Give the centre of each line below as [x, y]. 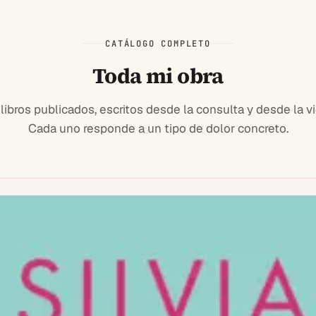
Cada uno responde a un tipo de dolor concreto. [158, 128]
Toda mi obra [158, 75]
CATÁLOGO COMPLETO [158, 43]
